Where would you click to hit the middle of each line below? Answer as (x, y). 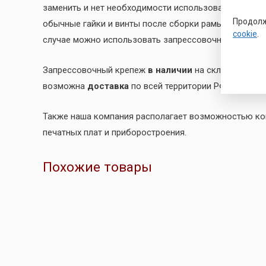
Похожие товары (97, 167)
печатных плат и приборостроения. (115, 132)
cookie (245, 34)
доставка (108, 86)
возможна (65, 86)
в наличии (169, 70)
